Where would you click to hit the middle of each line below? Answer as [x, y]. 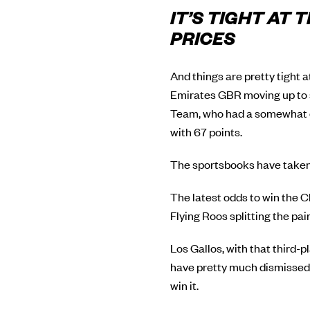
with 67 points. [206, 132]
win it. [184, 285]
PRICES [203, 43]
